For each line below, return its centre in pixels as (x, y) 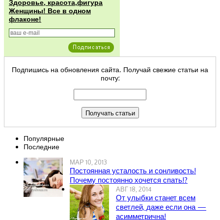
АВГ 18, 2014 (134, 189)
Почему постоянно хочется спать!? (129, 180)
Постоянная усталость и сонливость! (133, 171)
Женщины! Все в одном (50, 11)
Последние (41, 147)
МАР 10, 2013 (88, 162)
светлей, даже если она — (161, 207)
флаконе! (25, 19)
